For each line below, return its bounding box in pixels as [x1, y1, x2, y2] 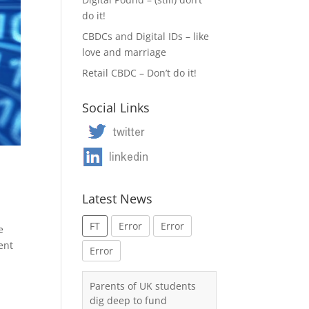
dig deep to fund [90, 294, 168, 307]
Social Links [82, 99, 150, 116]
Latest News [82, 190, 153, 207]
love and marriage [82, 46, 167, 59]
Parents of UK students [90, 279, 197, 292]
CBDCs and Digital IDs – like [82, 30, 210, 43]
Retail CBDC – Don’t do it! [82, 66, 197, 79]
